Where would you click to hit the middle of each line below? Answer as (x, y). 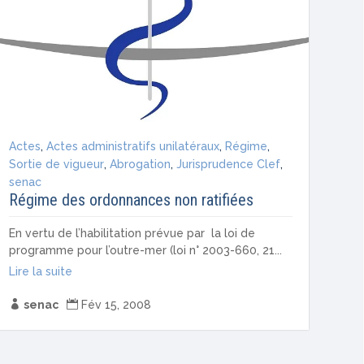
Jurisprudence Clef (228, 164)
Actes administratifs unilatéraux (132, 146)
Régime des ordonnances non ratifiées (131, 199)
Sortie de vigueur (56, 164)
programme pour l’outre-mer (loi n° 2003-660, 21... (145, 250)
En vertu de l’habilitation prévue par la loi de (132, 233)
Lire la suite (40, 271)
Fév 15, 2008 (116, 304)
